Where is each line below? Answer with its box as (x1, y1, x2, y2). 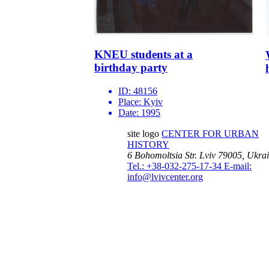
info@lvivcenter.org (127, 172, 203, 183)
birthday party (94, 61, 168, 74)
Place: (118, 97, 144, 107)
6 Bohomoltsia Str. (127, 150, 197, 161)
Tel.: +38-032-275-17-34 (127, 161, 224, 172)
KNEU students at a (94, 48, 193, 61)
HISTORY (127, 139, 169, 150)
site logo (127, 128, 159, 139)
